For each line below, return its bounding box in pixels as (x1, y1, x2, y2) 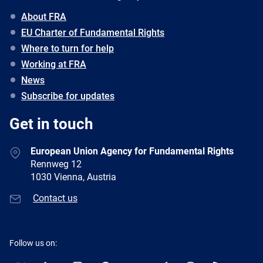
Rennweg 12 (31, 159, 82, 170)
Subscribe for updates (21, 90, 114, 102)
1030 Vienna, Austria (31, 171, 116, 183)
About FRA (21, 11, 66, 22)
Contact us (33, 193, 77, 204)
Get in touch (9, 115, 93, 133)
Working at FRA (21, 59, 86, 70)
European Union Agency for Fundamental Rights (31, 146, 234, 157)
